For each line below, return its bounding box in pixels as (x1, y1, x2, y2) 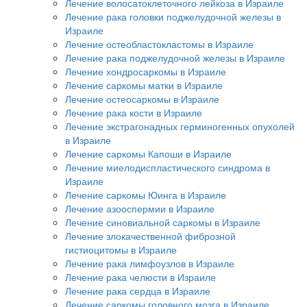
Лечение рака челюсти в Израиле (65, 269, 216, 284)
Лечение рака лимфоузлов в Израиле (65, 256, 234, 270)
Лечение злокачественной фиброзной (65, 228, 236, 243)
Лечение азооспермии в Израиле (65, 201, 214, 215)
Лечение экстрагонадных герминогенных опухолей (65, 119, 295, 133)
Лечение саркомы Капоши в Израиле (65, 146, 232, 160)
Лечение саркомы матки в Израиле (65, 77, 223, 92)
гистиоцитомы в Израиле (65, 242, 177, 256)
